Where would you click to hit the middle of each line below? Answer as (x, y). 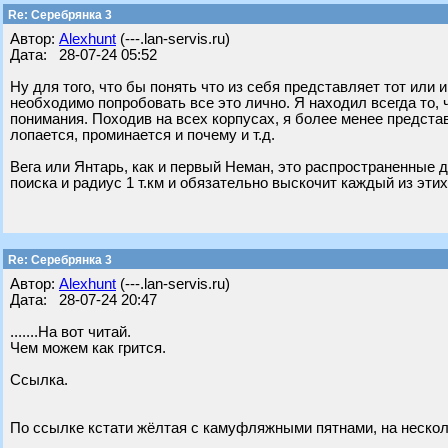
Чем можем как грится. (88, 348)
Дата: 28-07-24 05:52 (83, 55)
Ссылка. (39, 380)
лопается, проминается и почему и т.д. (142, 135)
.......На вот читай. (70, 332)
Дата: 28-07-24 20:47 (83, 300)
